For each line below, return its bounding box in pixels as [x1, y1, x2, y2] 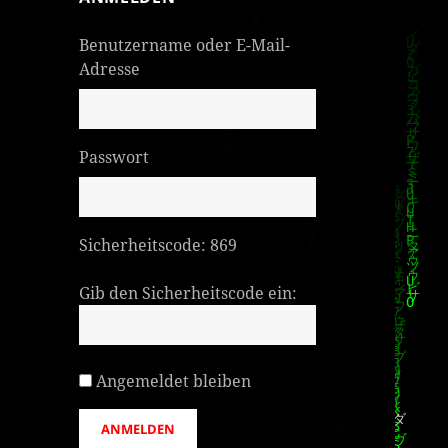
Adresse [79, 57, 141, 80]
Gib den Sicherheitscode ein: [79, 281, 298, 304]
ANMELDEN [101, 419, 176, 438]
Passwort [79, 145, 150, 168]
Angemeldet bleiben [96, 369, 252, 392]
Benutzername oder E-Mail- [79, 33, 291, 56]
